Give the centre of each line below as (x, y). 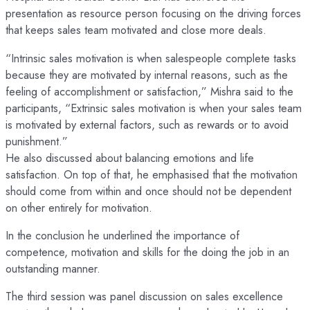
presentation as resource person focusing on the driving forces (153, 13)
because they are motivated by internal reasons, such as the (147, 74)
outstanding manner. (53, 268)
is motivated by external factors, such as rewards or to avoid (147, 124)
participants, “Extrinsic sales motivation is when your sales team (154, 108)
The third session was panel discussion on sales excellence (144, 297)
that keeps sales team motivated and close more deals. (136, 30)
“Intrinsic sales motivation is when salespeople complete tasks (151, 58)
